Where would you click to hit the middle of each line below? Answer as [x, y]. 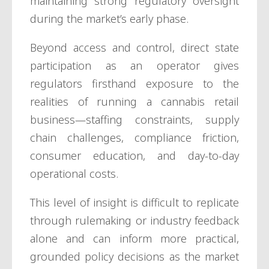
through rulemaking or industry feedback [134, 221]
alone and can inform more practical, [134, 239]
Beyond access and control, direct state [134, 48]
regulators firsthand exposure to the [134, 84]
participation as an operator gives [134, 66]
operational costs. [76, 174]
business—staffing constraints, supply [134, 120]
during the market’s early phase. [109, 19]
